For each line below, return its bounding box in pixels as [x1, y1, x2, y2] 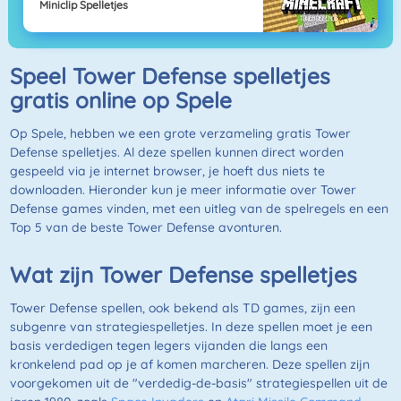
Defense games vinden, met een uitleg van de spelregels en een [9, 200, 388, 218]
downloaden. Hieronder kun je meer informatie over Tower [9, 182, 356, 199]
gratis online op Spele [9, 86, 232, 115]
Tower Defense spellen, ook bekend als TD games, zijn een [9, 300, 355, 317]
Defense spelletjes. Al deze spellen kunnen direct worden [9, 144, 344, 161]
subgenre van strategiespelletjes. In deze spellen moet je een [9, 319, 372, 336]
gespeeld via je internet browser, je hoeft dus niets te [9, 163, 325, 180]
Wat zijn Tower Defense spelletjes [9, 260, 357, 289]
